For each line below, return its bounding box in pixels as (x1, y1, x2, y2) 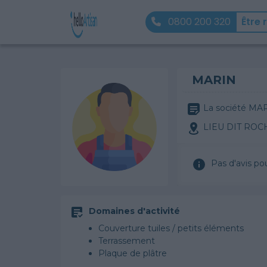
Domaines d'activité (89, 206, 180, 216)
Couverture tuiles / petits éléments (98, 223, 244, 234)
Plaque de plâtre (98, 248, 167, 259)
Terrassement (98, 235, 155, 246)
